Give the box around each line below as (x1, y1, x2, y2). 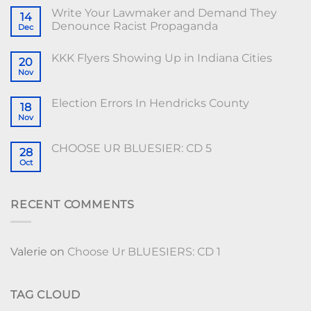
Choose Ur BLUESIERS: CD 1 (67, 244, 221, 258)
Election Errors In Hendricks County (51, 96, 249, 110)
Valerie (10, 244, 47, 258)
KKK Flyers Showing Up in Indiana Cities (51, 51, 272, 65)
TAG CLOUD (10, 287, 81, 301)
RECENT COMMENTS (10, 198, 135, 212)
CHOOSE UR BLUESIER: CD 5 (51, 142, 212, 155)
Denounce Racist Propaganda (51, 19, 218, 33)
